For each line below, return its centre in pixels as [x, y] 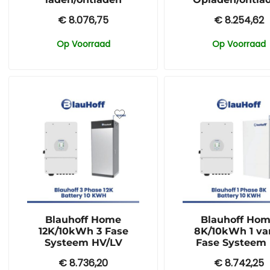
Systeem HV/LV [83, 243]
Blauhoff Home [83, 220]
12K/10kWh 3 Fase [83, 231]
